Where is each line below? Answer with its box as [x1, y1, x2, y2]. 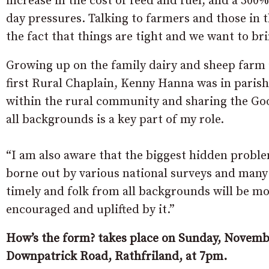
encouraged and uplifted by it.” [6, 202, 175, 218]
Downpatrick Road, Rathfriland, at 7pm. [6, 249, 227, 265]
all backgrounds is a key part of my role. [6, 112, 224, 128]
